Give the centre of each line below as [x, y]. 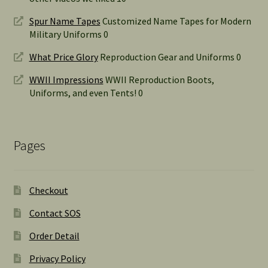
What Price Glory [63, 57]
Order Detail [54, 236]
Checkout [48, 191]
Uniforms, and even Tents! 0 [86, 92]
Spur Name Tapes [65, 21]
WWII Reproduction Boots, [159, 79]
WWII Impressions [66, 79]
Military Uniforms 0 [68, 34]
